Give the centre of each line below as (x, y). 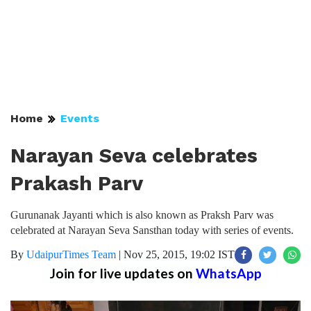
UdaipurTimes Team (71, 254)
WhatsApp (228, 273)
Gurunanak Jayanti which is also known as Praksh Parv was (142, 215)
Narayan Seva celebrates (134, 155)
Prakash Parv (77, 183)
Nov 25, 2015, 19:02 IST (179, 254)
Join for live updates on (123, 273)
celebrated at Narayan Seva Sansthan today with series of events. (152, 230)
